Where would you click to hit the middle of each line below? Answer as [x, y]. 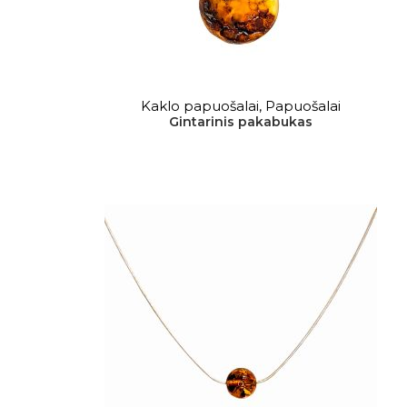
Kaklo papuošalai [200, 106]
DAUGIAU [241, 99]
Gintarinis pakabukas [241, 122]
